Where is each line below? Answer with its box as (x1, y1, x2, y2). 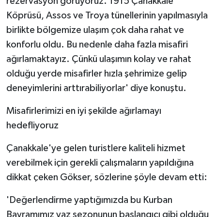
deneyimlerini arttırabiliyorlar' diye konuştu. (6, 83, 186, 93)
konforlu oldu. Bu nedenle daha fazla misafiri (6, 40, 188, 50)
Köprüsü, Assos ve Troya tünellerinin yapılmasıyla (6, 11, 208, 21)
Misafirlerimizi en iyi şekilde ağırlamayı (6, 106, 161, 116)
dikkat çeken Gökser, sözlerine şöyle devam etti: (6, 172, 207, 183)
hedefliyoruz (6, 121, 59, 131)
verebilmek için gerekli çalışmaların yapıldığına (6, 158, 194, 168)
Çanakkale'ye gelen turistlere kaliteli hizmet (6, 143, 186, 154)
